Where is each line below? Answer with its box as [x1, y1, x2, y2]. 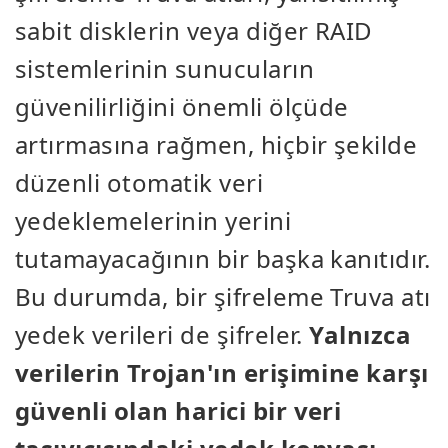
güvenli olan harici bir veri [15, 394, 342, 428]
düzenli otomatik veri [15, 166, 264, 200]
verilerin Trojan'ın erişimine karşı [15, 356, 429, 390]
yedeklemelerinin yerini [15, 204, 292, 238]
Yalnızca [309, 318, 412, 352]
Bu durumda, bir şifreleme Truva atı [15, 280, 431, 314]
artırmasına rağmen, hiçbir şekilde [15, 128, 418, 162]
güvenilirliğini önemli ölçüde [15, 90, 349, 124]
